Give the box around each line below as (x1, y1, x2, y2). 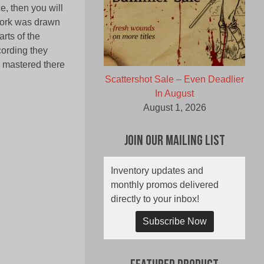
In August (155, 88, 194, 99)
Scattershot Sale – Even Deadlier (105, 74, 244, 85)
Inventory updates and (111, 166, 203, 176)
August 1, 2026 (143, 103, 206, 113)
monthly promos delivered (111, 180, 219, 190)
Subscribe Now (142, 216, 207, 227)
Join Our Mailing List (124, 134, 225, 149)
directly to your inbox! (111, 194, 199, 204)
